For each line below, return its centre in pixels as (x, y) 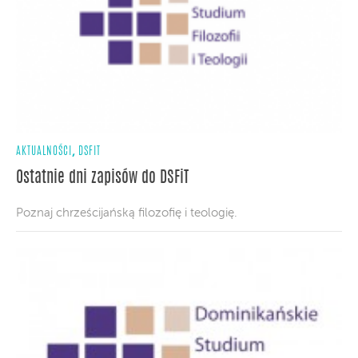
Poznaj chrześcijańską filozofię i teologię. (127, 213)
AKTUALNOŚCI (44, 151)
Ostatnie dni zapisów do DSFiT (102, 178)
